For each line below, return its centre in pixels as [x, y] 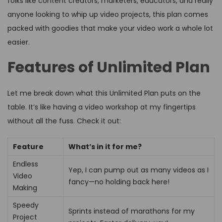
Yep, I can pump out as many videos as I [139, 170]
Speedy [26, 205]
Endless [26, 164]
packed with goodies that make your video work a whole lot [110, 28]
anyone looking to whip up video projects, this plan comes [108, 15]
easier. [19, 42]
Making [25, 188]
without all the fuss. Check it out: [64, 121]
